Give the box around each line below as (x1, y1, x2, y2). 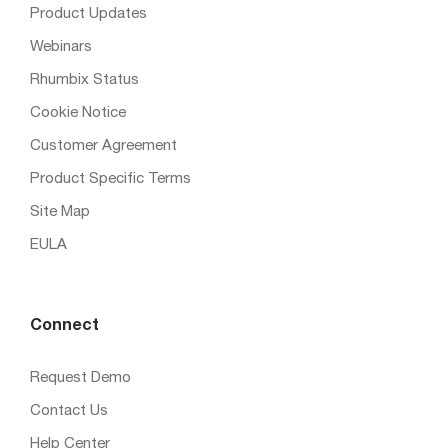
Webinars (30, 39, 92, 55)
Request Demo (30, 370, 131, 386)
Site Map (30, 204, 90, 220)
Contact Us (30, 403, 108, 419)
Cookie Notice (30, 105, 126, 121)
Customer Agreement (30, 138, 177, 154)
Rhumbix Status (30, 72, 139, 88)
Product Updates (30, 6, 147, 22)
